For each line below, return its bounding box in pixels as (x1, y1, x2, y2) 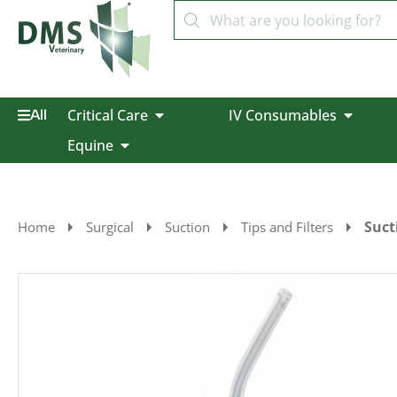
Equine (66, 136, 113, 155)
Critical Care (66, 105, 148, 125)
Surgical (86, 218, 134, 236)
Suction (165, 218, 210, 236)
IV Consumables (228, 105, 337, 125)
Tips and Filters (241, 218, 333, 236)
